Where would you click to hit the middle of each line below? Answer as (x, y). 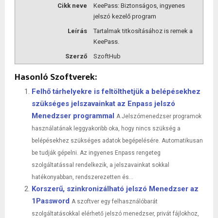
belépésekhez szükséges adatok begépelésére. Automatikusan (117, 140)
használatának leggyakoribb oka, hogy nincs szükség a (106, 128)
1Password (51, 201)
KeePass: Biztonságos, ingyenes (139, 6)
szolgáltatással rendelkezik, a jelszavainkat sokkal (100, 165)
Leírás (77, 31)
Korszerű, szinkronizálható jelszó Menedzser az (115, 189)
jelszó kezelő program (125, 17)
